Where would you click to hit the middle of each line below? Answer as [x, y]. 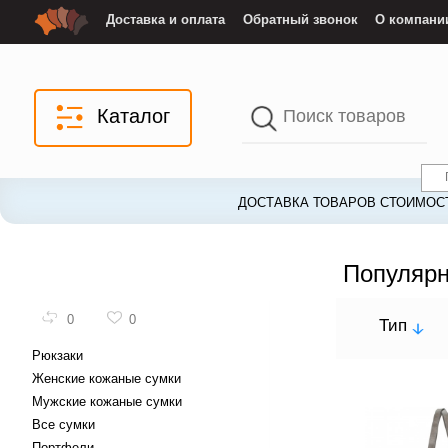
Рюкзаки [57, 356]
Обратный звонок [300, 20]
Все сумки [63, 425]
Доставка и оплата [166, 20]
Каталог [133, 116]
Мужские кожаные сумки [106, 402]
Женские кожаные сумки [106, 379]
